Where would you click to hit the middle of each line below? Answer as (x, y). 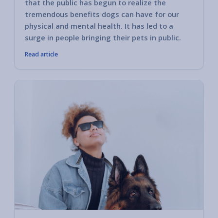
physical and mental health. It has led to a (99, 26)
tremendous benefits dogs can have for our (102, 14)
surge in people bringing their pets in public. (103, 37)
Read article (41, 54)
